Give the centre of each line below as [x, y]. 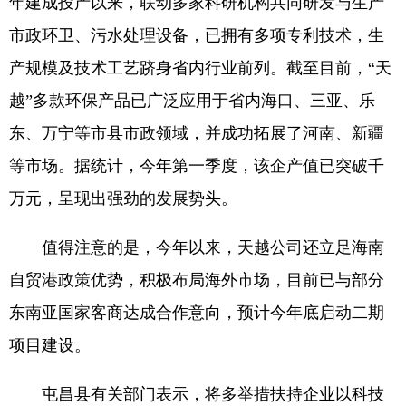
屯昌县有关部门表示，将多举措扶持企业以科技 [197, 394]
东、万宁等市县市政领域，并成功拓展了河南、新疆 [197, 133]
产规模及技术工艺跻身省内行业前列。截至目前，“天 [200, 68]
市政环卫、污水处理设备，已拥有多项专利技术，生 [197, 35]
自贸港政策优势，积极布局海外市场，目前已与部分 [197, 280]
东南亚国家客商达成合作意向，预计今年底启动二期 [197, 313]
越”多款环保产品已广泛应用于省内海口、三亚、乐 [192, 101]
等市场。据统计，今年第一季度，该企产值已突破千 [197, 166]
